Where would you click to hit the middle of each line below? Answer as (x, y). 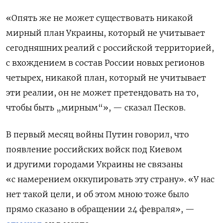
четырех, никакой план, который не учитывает (106, 77)
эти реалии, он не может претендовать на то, (102, 92)
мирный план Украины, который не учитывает (106, 33)
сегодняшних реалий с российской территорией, (110, 48)
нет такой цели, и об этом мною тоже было (98, 194)
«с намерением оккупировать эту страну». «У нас (110, 179)
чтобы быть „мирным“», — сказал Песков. (96, 107)
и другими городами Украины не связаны (94, 164)
